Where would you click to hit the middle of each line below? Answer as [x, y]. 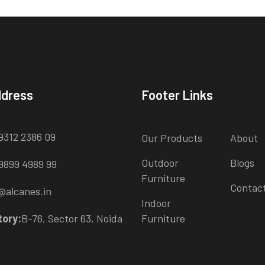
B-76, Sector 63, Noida [72, 219]
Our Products [172, 138]
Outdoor [160, 163]
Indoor [156, 203]
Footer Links [177, 95]
